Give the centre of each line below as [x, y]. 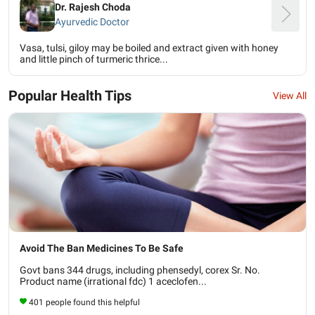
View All [290, 96]
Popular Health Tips [70, 96]
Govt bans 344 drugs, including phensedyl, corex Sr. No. [140, 270]
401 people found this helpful [84, 302]
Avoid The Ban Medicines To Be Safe [102, 248]
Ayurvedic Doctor [92, 21]
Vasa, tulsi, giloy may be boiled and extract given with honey [149, 48]
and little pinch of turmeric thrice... [94, 59]
